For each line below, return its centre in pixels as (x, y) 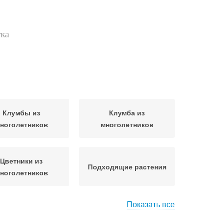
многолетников (127, 124)
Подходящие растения (127, 166)
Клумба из (127, 112)
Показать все (151, 204)
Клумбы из (21, 112)
